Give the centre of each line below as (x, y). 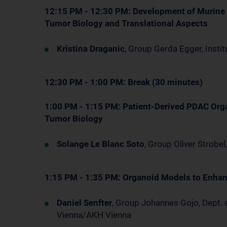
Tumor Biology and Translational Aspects (126, 23)
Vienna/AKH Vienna (94, 215)
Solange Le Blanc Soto (101, 144)
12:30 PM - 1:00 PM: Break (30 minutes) (124, 82)
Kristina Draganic (91, 49)
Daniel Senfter (84, 203)
